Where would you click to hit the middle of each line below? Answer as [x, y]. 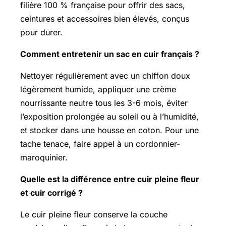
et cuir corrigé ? [51, 192]
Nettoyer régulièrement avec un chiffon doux [105, 75]
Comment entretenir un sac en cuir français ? [110, 54]
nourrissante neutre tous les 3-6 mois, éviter [104, 103]
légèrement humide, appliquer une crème [98, 89]
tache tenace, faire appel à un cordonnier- [100, 144]
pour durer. [41, 32]
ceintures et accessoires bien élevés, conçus [105, 18]
